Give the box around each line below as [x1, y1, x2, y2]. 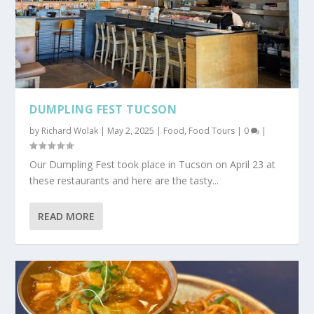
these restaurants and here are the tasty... [29, 173, 219, 187]
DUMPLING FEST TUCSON [29, 101, 177, 117]
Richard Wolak [41, 124, 99, 137]
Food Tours [189, 124, 235, 137]
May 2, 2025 [107, 124, 155, 137]
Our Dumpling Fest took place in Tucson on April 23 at [29, 157, 276, 171]
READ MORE [38, 209, 95, 223]
